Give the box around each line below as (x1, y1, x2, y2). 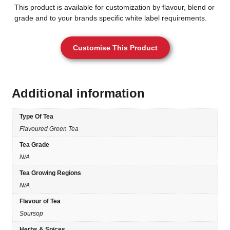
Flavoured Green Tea (20, 125, 79, 132)
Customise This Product (72, 43, 158, 52)
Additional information (12, 86, 145, 100)
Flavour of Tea (20, 197, 61, 205)
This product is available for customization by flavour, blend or (14, 3, 215, 12)
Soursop (20, 209, 43, 217)
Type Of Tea (20, 112, 53, 120)
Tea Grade (20, 141, 49, 148)
